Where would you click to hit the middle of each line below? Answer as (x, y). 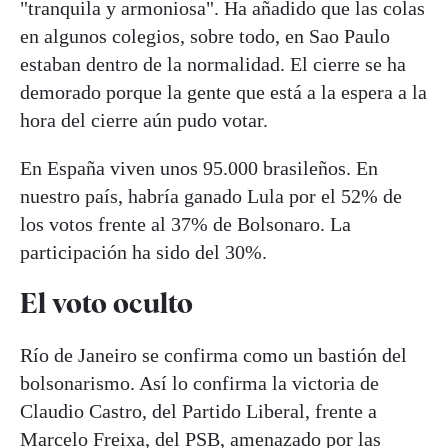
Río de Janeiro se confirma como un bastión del (213, 354)
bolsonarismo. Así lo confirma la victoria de (199, 382)
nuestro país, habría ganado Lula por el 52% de (211, 196)
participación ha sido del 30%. (143, 252)
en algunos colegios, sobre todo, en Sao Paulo (205, 36)
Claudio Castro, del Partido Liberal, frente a (198, 410)
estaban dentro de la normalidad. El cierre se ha (213, 64)
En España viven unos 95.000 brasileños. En (199, 168)
